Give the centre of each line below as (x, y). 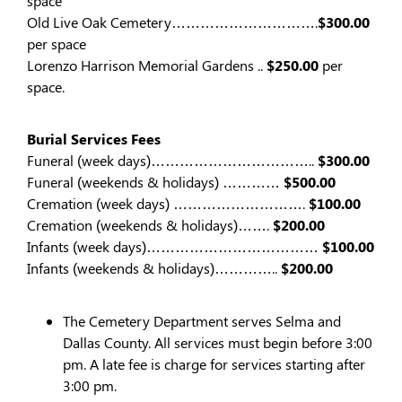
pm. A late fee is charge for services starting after (214, 363)
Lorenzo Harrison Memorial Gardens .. (147, 65)
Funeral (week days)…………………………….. (172, 161)
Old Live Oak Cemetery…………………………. (172, 22)
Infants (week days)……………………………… (175, 247)
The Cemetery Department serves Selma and (202, 320)
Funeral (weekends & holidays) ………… (155, 182)
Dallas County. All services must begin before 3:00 (218, 342)
